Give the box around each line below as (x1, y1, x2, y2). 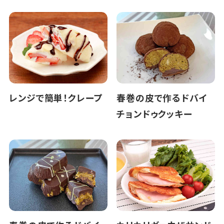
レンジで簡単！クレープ (8, 90, 103, 104)
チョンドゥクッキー (116, 106, 193, 120)
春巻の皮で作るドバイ (116, 90, 207, 104)
